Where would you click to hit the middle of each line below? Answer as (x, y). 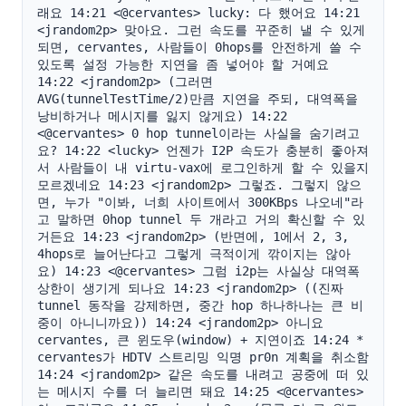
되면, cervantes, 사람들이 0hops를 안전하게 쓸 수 (199, 47)
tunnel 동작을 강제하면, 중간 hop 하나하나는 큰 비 (200, 305)
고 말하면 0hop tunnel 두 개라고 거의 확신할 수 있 (201, 219)
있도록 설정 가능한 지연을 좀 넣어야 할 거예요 (183, 64)
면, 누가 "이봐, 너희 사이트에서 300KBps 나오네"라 (200, 202)
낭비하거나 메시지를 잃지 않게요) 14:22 (162, 116)
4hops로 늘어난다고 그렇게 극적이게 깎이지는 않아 (194, 254)
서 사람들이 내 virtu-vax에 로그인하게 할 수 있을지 (203, 168)
